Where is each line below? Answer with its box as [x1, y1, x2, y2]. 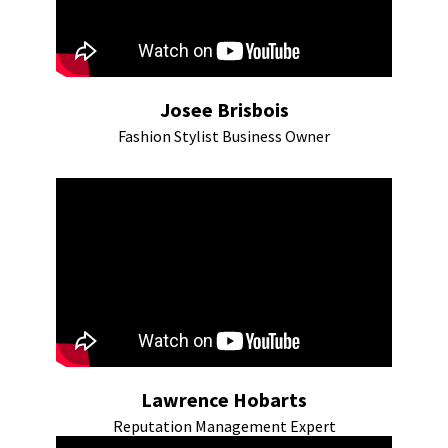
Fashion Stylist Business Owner [118, 126, 330, 146]
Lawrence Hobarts [141, 387, 307, 412]
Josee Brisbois [159, 97, 289, 122]
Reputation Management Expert [112, 416, 336, 436]
